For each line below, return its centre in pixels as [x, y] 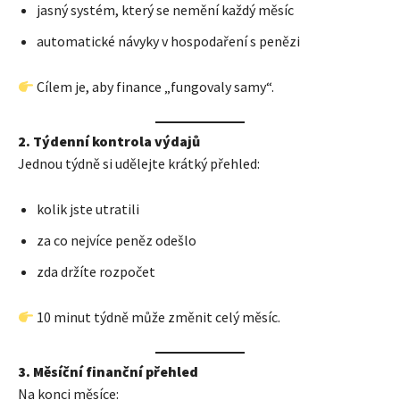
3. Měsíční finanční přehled [108, 372]
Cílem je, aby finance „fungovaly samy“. [154, 87]
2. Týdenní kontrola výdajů [109, 142]
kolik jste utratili [88, 209]
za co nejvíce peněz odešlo [117, 241]
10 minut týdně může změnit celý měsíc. [158, 317]
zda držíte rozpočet [96, 272]
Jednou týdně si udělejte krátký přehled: [139, 164]
